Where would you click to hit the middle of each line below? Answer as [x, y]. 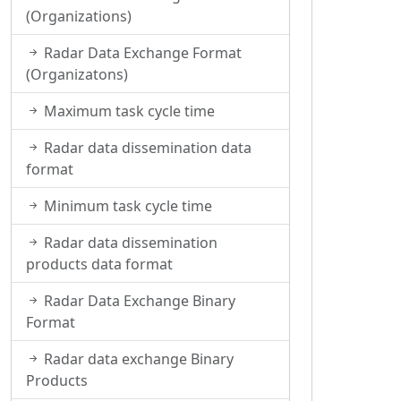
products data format [99, 264]
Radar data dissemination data [146, 148]
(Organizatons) [77, 74]
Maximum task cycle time [128, 111]
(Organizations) [79, 16]
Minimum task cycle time [126, 206]
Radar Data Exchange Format [141, 53]
